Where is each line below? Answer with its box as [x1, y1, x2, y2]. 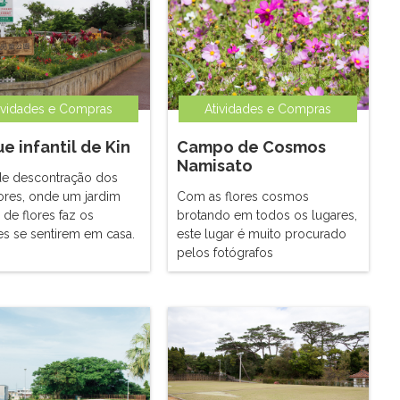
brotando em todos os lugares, [177, 208, 357, 222]
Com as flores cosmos [177, 189, 309, 204]
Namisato [177, 156, 253, 175]
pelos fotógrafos [177, 246, 273, 260]
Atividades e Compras [204, 102, 331, 116]
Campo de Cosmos [177, 137, 326, 156]
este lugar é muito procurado [177, 227, 346, 241]
